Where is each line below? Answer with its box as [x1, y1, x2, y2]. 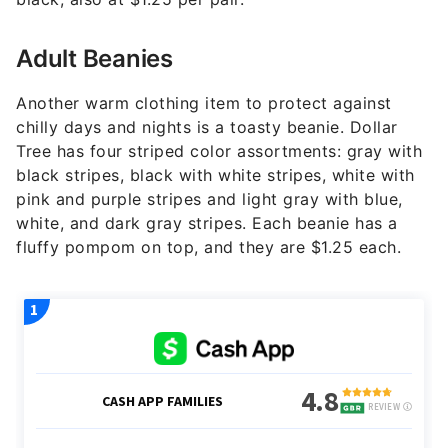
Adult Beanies [16, 44, 173, 74]
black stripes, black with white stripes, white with [16, 165, 415, 186]
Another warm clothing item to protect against [16, 93, 392, 114]
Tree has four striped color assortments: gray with [16, 141, 422, 162]
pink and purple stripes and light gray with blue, [16, 189, 403, 210]
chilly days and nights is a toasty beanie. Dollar [16, 117, 398, 138]
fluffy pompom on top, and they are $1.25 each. [16, 237, 401, 258]
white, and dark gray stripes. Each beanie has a [16, 213, 398, 234]
